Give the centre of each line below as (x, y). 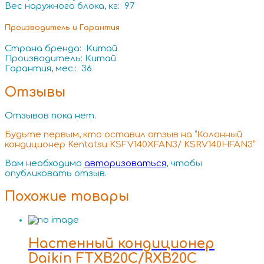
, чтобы (184, 163)
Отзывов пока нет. (50, 115)
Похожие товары (67, 197)
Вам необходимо (44, 163)
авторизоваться (125, 163)
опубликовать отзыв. (56, 173)
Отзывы (35, 92)
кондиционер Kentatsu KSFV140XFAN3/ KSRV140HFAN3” (130, 144)
